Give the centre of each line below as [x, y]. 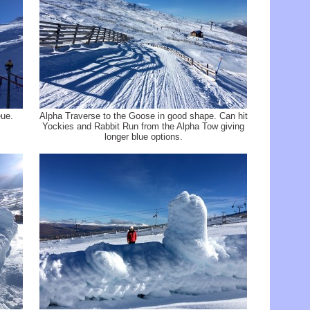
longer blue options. [143, 137]
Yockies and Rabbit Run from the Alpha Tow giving [143, 126]
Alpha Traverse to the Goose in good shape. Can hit [143, 116]
